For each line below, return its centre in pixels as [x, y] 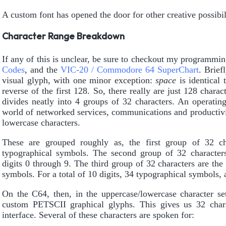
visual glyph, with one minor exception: [79, 80]
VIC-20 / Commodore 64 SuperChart [129, 70]
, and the [43, 70]
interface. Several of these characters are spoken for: [98, 215]
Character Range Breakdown [63, 37]
